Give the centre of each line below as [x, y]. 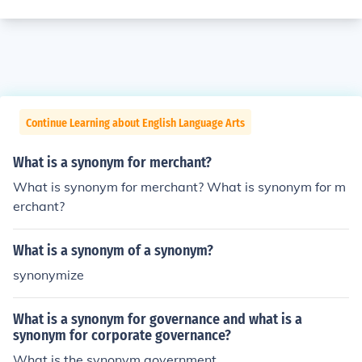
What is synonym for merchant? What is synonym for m [179, 187]
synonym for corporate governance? [122, 335]
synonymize [48, 275]
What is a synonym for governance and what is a [158, 319]
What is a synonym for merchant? [112, 162]
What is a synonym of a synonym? [113, 250]
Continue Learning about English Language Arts [135, 123]
